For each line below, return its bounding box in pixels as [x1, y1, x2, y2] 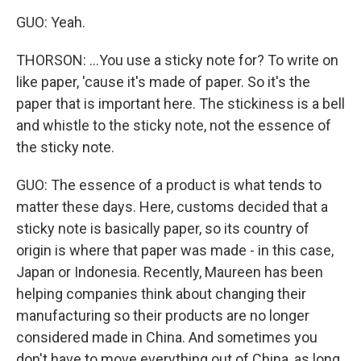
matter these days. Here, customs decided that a [16, 198, 328, 215]
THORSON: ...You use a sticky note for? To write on [16, 52, 338, 68]
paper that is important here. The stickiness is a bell [16, 95, 345, 112]
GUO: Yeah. [16, 14, 85, 31]
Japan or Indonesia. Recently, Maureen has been [16, 263, 323, 280]
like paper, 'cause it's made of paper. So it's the [16, 73, 310, 90]
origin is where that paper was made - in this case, [16, 242, 334, 259]
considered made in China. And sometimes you [16, 329, 317, 346]
